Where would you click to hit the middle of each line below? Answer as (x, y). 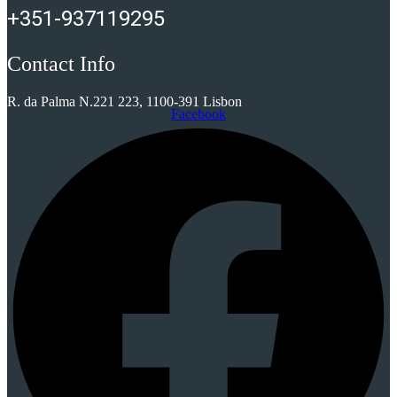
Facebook (198, 114)
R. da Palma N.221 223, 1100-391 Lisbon (125, 102)
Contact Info (61, 64)
